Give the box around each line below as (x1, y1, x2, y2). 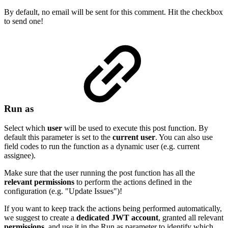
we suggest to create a (4, 213, 76, 222)
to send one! (4, 16, 43, 25)
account (131, 213, 158, 222)
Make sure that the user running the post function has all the (4, 168, 195, 178)
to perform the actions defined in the (74, 178, 192, 187)
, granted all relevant (158, 213, 223, 222)
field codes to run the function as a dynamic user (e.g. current (4, 142, 199, 151)
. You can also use (155, 133, 213, 142)
